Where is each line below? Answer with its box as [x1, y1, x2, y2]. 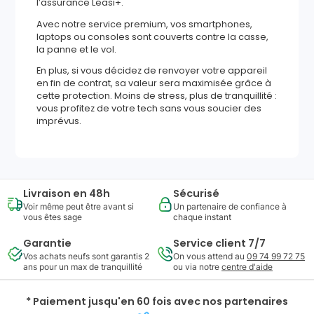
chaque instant [173, 212, 231, 223]
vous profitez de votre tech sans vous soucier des [36, 102, 262, 115]
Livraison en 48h [23, 186, 110, 201]
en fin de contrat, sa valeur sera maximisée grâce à [36, 77, 272, 90]
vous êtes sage [23, 212, 82, 223]
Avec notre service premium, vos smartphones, [36, 18, 253, 30]
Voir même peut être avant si [23, 201, 134, 212]
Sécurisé [173, 186, 219, 201]
